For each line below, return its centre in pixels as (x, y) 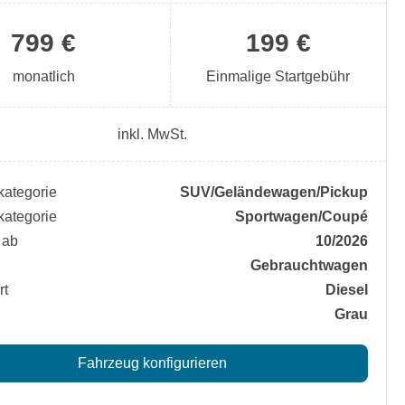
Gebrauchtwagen (309, 265)
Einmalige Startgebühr (278, 76)
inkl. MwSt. (152, 134)
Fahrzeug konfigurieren (152, 363)
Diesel (347, 290)
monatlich (43, 76)
